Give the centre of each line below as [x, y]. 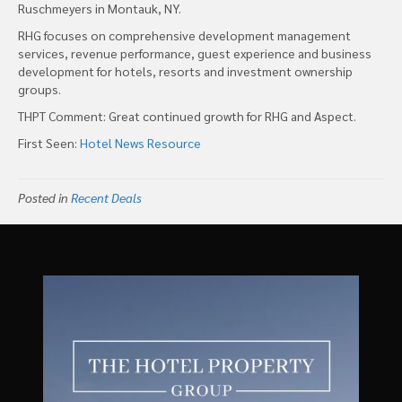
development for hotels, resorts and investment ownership [185, 70]
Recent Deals [106, 197]
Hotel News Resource [140, 142]
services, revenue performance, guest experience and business [195, 52]
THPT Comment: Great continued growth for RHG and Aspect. [187, 115]
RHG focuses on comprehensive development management [184, 35]
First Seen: [49, 142]
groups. [39, 88]
